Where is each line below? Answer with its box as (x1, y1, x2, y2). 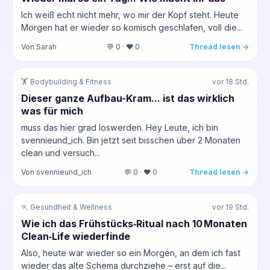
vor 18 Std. (212, 77, 249, 86)
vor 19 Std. (212, 202, 249, 212)
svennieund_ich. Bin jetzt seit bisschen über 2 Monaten (21, 134, 240, 145)
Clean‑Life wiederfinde (21, 230, 130, 242)
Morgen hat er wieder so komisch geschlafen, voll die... (21, 22, 242, 33)
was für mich (21, 104, 83, 117)
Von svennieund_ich (21, 167, 92, 177)
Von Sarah (21, 42, 57, 51)
